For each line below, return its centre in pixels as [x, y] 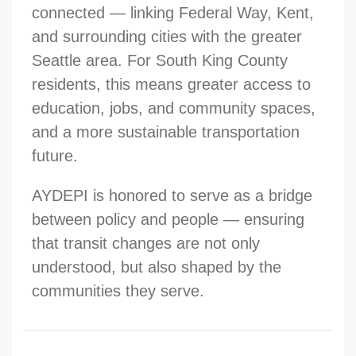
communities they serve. [118, 291]
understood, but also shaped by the [157, 267]
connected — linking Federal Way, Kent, [173, 13]
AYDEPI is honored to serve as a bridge [172, 195]
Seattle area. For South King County [160, 60]
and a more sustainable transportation [166, 132]
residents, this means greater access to [171, 84]
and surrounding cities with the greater [167, 37]
